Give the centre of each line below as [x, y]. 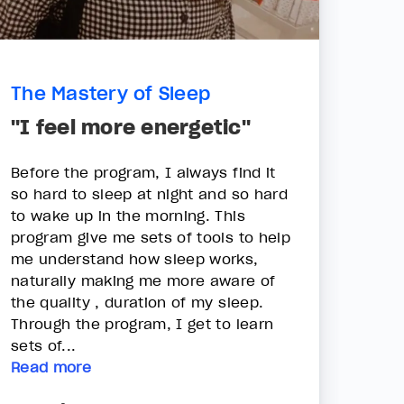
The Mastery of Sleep [110, 94]
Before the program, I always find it [143, 173]
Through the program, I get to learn [142, 324]
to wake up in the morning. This [128, 216]
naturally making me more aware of [143, 281]
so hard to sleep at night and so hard [149, 194]
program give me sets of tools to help [151, 238]
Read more [51, 367]
